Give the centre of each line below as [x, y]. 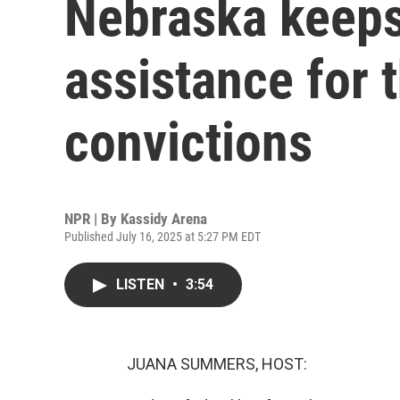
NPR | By [92, 219]
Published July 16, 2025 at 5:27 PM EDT [162, 237]
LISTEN [142, 284]
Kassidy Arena [164, 219]
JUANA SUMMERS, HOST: [217, 364]
